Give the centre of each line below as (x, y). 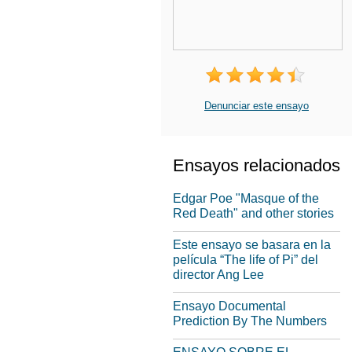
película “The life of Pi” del (246, 260)
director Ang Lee (218, 275)
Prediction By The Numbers (250, 321)
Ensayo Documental (229, 306)
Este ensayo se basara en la (252, 245)
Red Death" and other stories (253, 213)
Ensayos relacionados (257, 165)
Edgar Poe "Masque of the (246, 198)
